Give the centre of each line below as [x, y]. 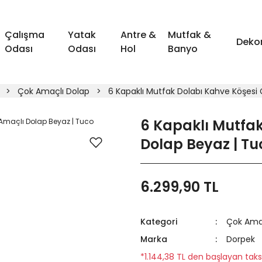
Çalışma [24, 35]
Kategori [159, 222]
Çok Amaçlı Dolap [53, 91]
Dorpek [241, 239]
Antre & [138, 35]
